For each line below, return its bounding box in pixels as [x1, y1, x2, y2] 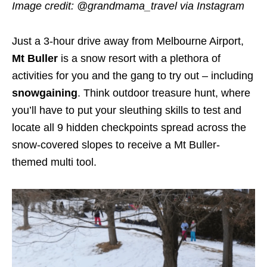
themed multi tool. [12, 156, 97, 169]
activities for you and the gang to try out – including [12, 70, 253, 82]
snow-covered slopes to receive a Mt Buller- [12, 139, 220, 151]
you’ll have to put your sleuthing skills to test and [12, 104, 241, 117]
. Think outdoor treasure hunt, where [77, 87, 250, 100]
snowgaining [12, 87, 77, 100]
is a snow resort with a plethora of [58, 52, 221, 65]
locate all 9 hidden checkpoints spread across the [12, 122, 246, 134]
